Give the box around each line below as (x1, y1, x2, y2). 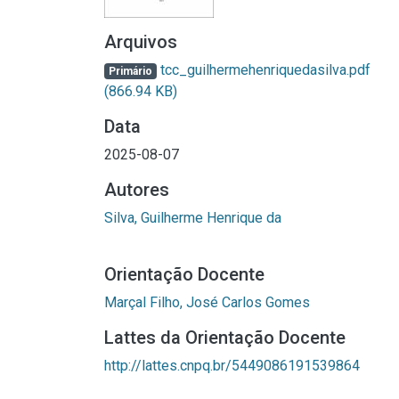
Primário (108, 65, 152, 77)
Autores (104, 179, 169, 200)
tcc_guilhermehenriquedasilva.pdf (156, 61, 370, 78)
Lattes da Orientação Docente (104, 327, 346, 348)
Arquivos (104, 31, 177, 53)
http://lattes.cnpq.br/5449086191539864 (104, 357, 360, 374)
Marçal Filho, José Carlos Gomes (104, 294, 310, 311)
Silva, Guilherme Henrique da (104, 209, 281, 226)
